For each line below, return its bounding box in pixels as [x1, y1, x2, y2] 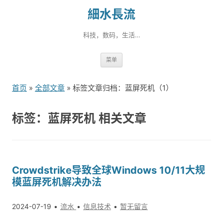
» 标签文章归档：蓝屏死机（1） [65, 83, 173, 93]
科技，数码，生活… [83, 31, 140, 39]
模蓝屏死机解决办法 [12, 176, 102, 188]
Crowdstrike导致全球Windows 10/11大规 [12, 164, 205, 176]
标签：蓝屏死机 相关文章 [12, 111, 146, 125]
